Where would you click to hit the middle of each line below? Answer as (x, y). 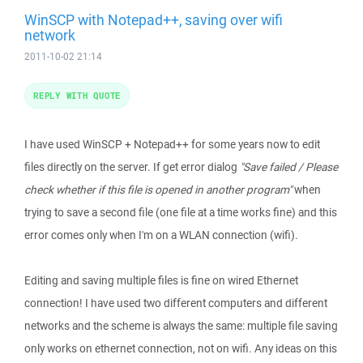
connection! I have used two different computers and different (176, 303)
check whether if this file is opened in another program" (158, 190)
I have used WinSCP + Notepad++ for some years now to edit (172, 144)
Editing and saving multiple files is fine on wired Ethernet (161, 280)
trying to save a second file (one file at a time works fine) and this (181, 212)
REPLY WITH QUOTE (77, 95)
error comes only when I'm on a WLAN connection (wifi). (161, 235)
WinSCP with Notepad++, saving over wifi (154, 19)
